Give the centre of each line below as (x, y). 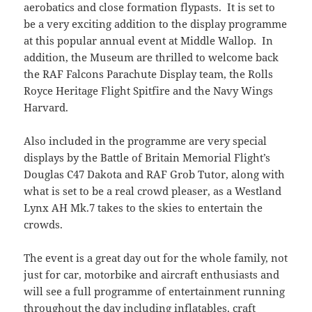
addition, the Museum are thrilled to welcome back (151, 57)
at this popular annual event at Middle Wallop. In (149, 40)
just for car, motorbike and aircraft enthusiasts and (152, 274)
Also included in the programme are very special (146, 140)
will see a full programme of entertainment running (155, 291)
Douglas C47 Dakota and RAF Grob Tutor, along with (155, 174)
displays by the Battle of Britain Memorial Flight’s (147, 157)
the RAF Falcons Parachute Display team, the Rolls (149, 73)
